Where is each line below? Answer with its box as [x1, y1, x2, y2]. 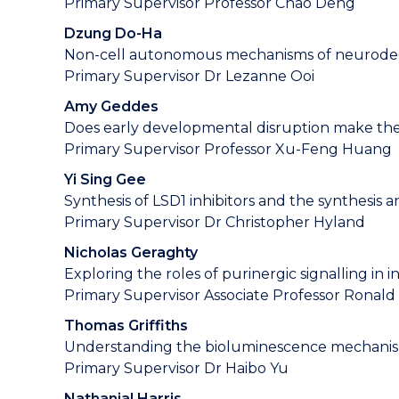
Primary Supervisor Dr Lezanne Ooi [64, 68, 314, 85]
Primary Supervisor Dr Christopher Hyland [64, 214, 365, 231]
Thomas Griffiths [64, 317, 188, 334]
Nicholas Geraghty [64, 244, 198, 261]
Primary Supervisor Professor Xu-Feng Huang [64, 141, 395, 158]
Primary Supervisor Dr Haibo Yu [64, 360, 289, 377]
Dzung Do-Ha [64, 25, 162, 42]
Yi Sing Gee [64, 171, 146, 188]
